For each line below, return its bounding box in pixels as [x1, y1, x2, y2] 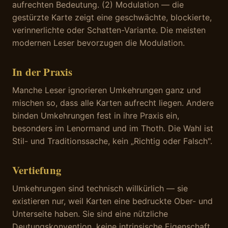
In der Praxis [12, 64, 73, 80]
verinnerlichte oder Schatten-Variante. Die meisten [12, 25, 206, 36]
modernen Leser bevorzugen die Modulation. [12, 38, 185, 48]
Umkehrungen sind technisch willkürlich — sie [12, 183, 188, 194]
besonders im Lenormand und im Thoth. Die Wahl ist [12, 123, 213, 134]
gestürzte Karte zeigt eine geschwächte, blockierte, [12, 12, 212, 23]
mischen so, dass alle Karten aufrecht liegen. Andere [12, 98, 214, 108]
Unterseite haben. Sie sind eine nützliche [12, 209, 168, 219]
